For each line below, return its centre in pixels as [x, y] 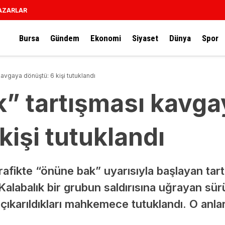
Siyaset [145, 38]
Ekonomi [106, 38]
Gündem [65, 38]
